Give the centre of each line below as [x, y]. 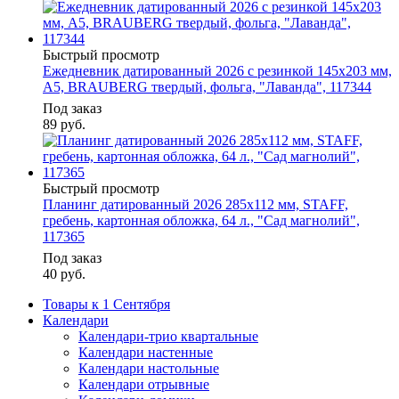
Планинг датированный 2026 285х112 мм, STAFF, [195, 205]
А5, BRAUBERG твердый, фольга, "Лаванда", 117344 [207, 87]
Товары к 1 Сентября [106, 305]
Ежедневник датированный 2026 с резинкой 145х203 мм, [217, 71]
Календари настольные [149, 369]
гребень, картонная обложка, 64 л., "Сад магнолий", [201, 221]
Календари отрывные [144, 385]
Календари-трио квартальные [168, 337]
